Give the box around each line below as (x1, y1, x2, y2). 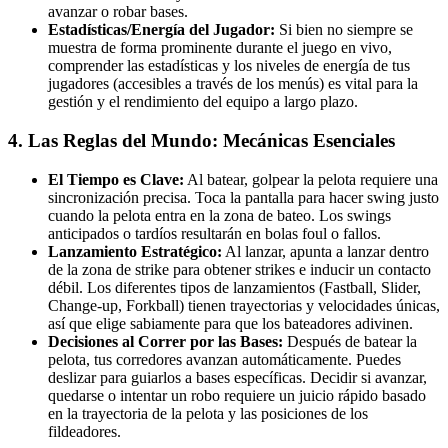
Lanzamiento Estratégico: (48, 242, 222, 260)
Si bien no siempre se (275, 21, 413, 39)
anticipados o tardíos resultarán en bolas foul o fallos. (48, 224, 381, 242)
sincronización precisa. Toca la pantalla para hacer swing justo (48, 188, 439, 206)
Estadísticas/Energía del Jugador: (48, 21, 275, 39)
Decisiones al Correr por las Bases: (48, 332, 283, 350)
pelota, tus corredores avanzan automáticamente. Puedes (48, 350, 401, 368)
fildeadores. (48, 422, 121, 440)
